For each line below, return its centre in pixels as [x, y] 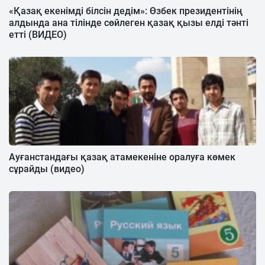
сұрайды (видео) [47, 169]
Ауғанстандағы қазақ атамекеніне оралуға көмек [122, 157]
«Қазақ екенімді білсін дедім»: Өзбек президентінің [126, 11]
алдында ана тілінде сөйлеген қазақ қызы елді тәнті [129, 22]
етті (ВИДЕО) [38, 34]
